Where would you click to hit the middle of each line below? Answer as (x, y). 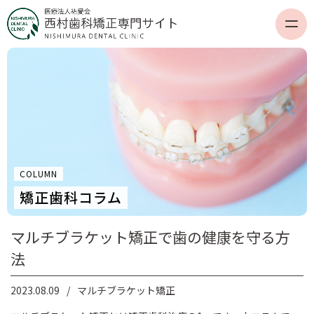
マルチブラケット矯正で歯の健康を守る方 (150, 237)
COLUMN (39, 173)
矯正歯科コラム (71, 197)
